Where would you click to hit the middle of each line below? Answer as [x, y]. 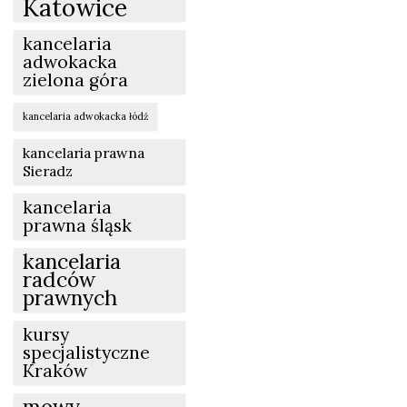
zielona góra [75, 79]
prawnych [70, 297]
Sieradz [48, 170]
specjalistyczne [86, 352]
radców [59, 279]
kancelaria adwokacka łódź [85, 116]
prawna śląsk [77, 225]
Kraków [55, 370]
